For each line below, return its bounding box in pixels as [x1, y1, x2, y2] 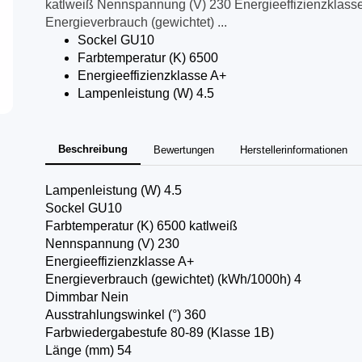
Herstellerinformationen [239, 144, 347, 156]
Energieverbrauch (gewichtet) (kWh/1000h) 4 [44, 272, 301, 286]
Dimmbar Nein [44, 290, 128, 304]
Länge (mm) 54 [44, 343, 141, 357]
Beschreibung [57, 143, 128, 155]
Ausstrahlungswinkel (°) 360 [44, 308, 206, 322]
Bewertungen [153, 144, 214, 156]
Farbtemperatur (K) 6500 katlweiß [44, 219, 250, 233]
